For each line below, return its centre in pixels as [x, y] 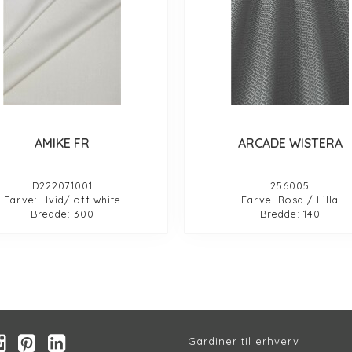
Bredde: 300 [62, 213]
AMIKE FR [62, 143]
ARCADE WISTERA [290, 143]
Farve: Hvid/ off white [62, 199]
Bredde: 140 [290, 213]
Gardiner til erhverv [244, 341]
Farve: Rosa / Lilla [290, 199]
